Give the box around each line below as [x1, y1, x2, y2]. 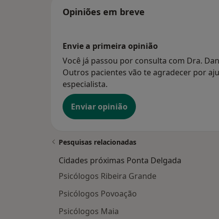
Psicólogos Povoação [59, 188, 137, 199]
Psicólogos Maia [59, 206, 119, 217]
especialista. [63, 79, 108, 90]
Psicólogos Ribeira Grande [59, 171, 156, 182]
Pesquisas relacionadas [59, 137, 136, 147]
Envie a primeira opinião [63, 41, 158, 52]
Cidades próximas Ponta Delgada [59, 155, 181, 166]
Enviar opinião [71, 101, 128, 112]
